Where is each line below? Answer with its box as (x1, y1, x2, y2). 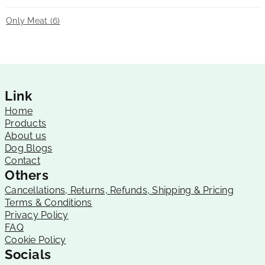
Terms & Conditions (5, 197, 92, 208)
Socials (5, 247, 51, 262)
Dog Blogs (5, 143, 53, 154)
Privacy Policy (5, 209, 69, 221)
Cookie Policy (5, 234, 66, 245)
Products (5, 118, 46, 129)
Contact (5, 155, 40, 166)
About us (5, 130, 46, 141)
